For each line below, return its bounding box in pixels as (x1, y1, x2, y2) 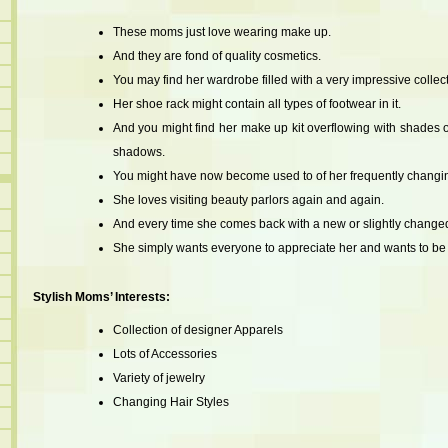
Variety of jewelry (112, 371, 205, 385)
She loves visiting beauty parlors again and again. (112, 193, 384, 207)
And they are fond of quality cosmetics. (112, 49, 321, 63)
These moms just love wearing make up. (112, 25, 331, 39)
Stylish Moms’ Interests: (32, 290, 170, 304)
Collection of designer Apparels (112, 323, 283, 337)
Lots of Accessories (112, 347, 217, 361)
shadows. (112, 145, 165, 159)
